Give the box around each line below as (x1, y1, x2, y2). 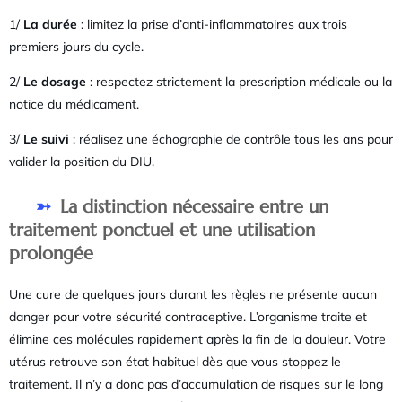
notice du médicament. (9, 95, 139, 112)
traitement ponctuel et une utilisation (9, 218, 315, 241)
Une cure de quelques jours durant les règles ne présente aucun (9, 285, 377, 302)
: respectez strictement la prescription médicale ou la (86, 73, 392, 90)
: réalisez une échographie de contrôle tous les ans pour (69, 131, 393, 148)
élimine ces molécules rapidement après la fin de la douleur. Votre (9, 330, 386, 347)
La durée (23, 15, 77, 32)
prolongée (9, 241, 93, 265)
